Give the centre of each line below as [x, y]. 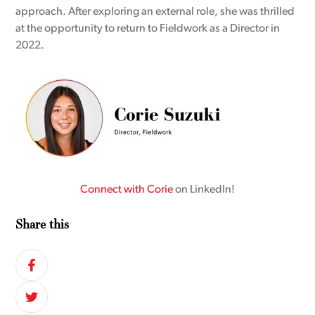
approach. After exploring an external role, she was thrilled [155, 12]
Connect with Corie [127, 190]
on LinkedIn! [204, 190]
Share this [43, 224]
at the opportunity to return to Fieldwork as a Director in [148, 29]
